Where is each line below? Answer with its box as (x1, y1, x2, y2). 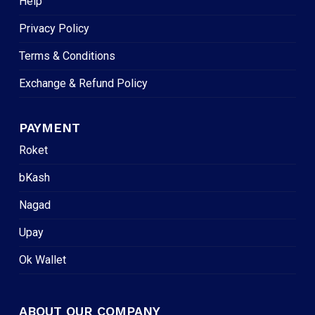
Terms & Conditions (18, 49, 115, 63)
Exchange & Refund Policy (18, 77, 148, 91)
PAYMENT (18, 120, 80, 136)
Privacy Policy (18, 22, 89, 36)
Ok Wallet (18, 253, 66, 267)
